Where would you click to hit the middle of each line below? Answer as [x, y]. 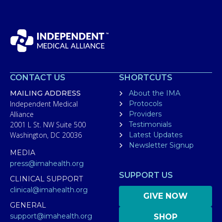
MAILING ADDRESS [45, 93]
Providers [145, 114]
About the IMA [155, 93]
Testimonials [150, 125]
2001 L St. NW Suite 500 [48, 125]
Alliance [22, 114]
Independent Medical [44, 104]
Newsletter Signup [161, 145]
